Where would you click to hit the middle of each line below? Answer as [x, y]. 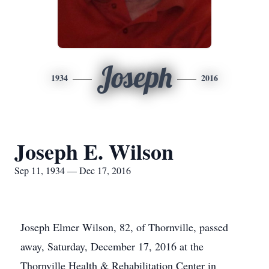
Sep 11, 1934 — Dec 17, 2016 [73, 170]
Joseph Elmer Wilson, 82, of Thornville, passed [124, 227]
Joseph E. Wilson [94, 151]
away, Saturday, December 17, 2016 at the [112, 246]
